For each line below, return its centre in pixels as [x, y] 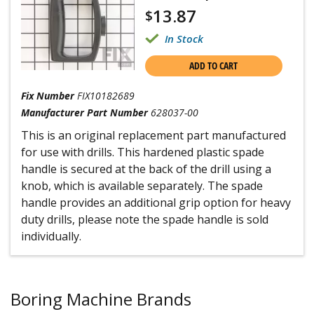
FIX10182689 [106, 96]
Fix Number [48, 96]
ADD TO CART [214, 66]
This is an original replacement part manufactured [153, 135]
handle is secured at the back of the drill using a [146, 169]
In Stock [184, 39]
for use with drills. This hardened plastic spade [143, 152]
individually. [51, 236]
